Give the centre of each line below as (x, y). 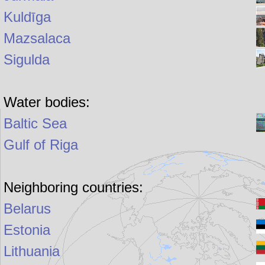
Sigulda (27, 60)
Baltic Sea (35, 124)
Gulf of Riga (41, 145)
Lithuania (32, 251)
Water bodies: (47, 102)
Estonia (27, 230)
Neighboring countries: (74, 188)
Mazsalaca (37, 38)
